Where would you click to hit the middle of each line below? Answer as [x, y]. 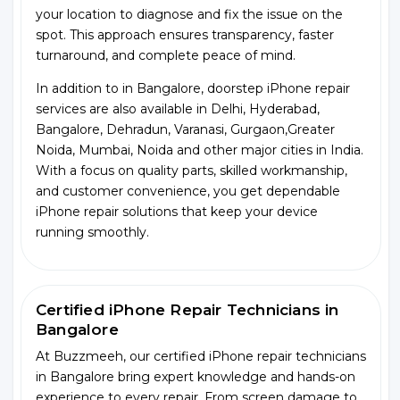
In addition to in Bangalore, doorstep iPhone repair [193, 88]
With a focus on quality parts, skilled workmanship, [192, 171]
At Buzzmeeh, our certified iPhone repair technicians [201, 356]
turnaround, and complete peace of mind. [166, 55]
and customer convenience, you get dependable [188, 191]
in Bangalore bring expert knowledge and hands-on [196, 377]
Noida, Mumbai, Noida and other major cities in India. [200, 150]
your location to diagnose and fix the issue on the [189, 14]
